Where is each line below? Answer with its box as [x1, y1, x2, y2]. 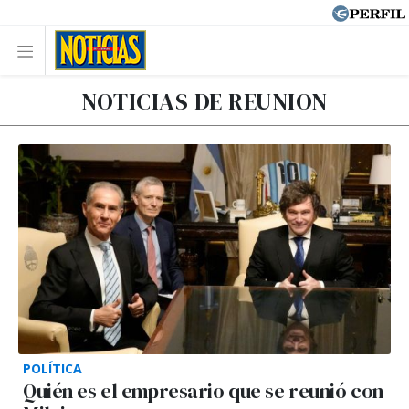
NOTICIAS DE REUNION [81, 85, 328, 118]
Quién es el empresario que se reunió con [23, 377, 383, 404]
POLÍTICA [23, 359, 82, 377]
